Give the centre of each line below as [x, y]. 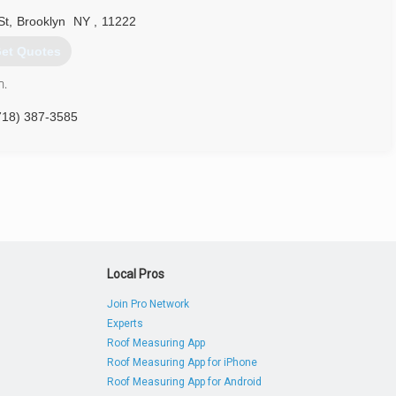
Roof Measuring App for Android [185, 382]
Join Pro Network [148, 304]
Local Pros [136, 274]
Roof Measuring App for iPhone [183, 362]
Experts [126, 324]
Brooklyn [41, 21]
